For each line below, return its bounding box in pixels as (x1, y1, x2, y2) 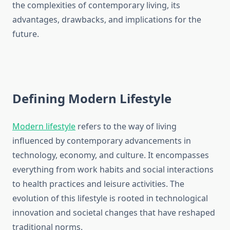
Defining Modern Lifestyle (12, 90, 171, 107)
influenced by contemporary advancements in (12, 135, 191, 147)
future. (12, 28, 39, 40)
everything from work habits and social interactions (12, 164, 214, 176)
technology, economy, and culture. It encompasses (12, 149, 209, 161)
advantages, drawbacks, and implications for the (12, 14, 201, 26)
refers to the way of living (75, 121, 177, 132)
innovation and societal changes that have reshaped (12, 207, 215, 219)
